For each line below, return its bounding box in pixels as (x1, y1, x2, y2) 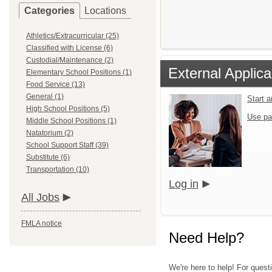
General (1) (26, 92, 64, 101)
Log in (169, 178, 199, 190)
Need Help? (169, 229, 244, 246)
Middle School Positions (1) (26, 117, 117, 125)
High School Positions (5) (26, 104, 110, 113)
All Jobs (21, 191, 59, 203)
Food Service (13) (26, 80, 85, 89)
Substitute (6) (26, 153, 70, 161)
